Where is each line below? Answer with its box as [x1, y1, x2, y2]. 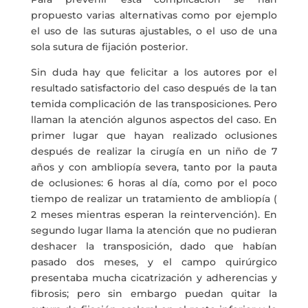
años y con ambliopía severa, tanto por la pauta [30, 161, 278, 173]
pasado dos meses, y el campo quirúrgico [30, 256, 278, 268]
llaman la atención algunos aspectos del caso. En [30, 113, 278, 126]
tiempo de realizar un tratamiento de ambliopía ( [30, 192, 278, 205]
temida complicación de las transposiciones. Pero [30, 98, 278, 110]
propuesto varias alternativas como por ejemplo [30, 9, 278, 21]
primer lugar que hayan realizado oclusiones [30, 129, 278, 142]
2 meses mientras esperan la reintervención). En [30, 208, 278, 221]
